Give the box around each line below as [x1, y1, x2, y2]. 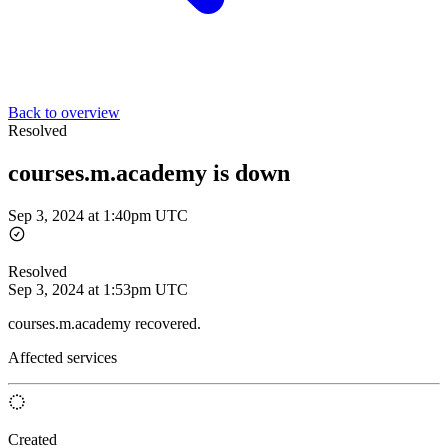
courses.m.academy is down [8, 159, 290, 186]
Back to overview [8, 104, 120, 121]
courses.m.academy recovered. [8, 314, 201, 332]
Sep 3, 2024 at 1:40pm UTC [8, 206, 188, 224]
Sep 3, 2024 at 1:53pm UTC [8, 280, 188, 298]
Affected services [8, 348, 117, 366]
